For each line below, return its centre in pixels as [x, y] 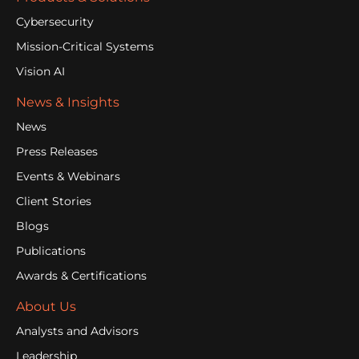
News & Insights [68, 103]
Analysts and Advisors [77, 331]
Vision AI [40, 72]
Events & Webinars [68, 177]
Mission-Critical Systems [85, 47]
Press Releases [57, 152]
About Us [46, 307]
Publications [51, 251]
